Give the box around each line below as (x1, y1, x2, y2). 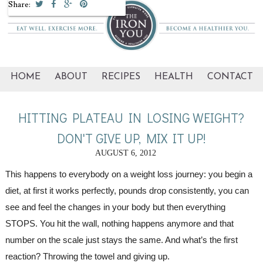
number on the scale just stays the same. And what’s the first (5, 234, 238, 245)
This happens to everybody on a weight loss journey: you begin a (5, 168, 252, 179)
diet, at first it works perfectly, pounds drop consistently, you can (5, 185, 249, 195)
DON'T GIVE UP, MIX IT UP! (56, 129, 206, 147)
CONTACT (207, 72, 253, 82)
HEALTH (154, 72, 193, 82)
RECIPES (101, 72, 140, 82)
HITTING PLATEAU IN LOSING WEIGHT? (18, 109, 245, 126)
